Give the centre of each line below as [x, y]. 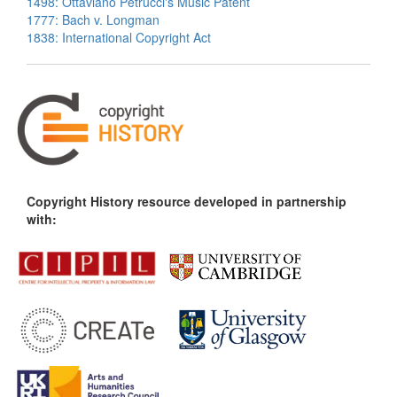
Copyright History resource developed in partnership [187, 201]
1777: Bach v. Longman [93, 19]
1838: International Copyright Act [119, 37]
